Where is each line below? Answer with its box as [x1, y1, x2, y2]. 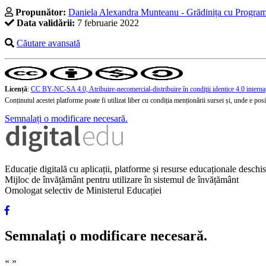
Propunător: [15, 7, 66, 18]
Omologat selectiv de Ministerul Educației [5, 185, 161, 196]
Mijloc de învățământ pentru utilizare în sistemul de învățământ [5, 175, 239, 185]
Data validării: [17, 18, 75, 28]
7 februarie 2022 [75, 18, 139, 28]
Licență [5, 85, 27, 94]
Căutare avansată [17, 38, 80, 49]
